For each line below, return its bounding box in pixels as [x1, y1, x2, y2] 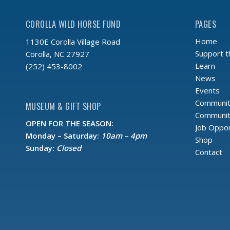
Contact [195, 147, 222, 158]
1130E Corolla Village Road [26, 36, 120, 47]
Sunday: [26, 143, 56, 154]
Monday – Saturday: [26, 130, 101, 141]
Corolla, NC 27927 [26, 48, 89, 59]
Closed [56, 143, 81, 154]
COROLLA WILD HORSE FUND [26, 17, 121, 31]
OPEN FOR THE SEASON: [26, 118, 113, 129]
